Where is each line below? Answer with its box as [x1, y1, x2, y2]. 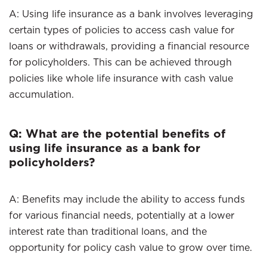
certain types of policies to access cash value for [9, 24, 234, 36]
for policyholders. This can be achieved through [9, 56, 232, 68]
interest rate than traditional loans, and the [9, 225, 207, 237]
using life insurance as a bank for [9, 140, 200, 156]
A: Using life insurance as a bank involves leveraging [9, 8, 253, 20]
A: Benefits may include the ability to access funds [9, 193, 245, 205]
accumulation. [9, 88, 74, 100]
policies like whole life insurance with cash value [9, 72, 233, 84]
